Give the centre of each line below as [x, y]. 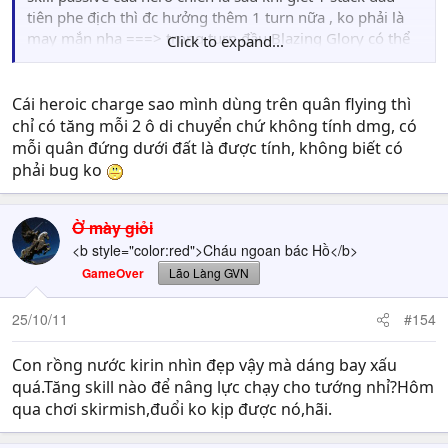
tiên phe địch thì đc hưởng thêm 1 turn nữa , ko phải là [215, 17]
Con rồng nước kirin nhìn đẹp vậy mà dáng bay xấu [204, 365]
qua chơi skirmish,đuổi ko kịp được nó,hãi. [172, 409]
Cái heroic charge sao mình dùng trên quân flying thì [211, 104]
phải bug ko [59, 170]
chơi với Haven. [80, 80]
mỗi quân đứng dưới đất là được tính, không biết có [207, 148]
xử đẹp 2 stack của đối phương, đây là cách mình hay [210, 59]
